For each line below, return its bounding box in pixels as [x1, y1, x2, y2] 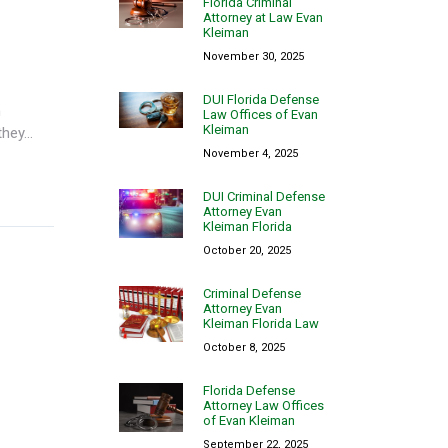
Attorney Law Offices [203, 397, 325, 413]
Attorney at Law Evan [203, 9, 324, 25]
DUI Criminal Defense [203, 188, 326, 204]
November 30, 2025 [203, 49, 305, 63]
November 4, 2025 [203, 146, 299, 160]
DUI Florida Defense [203, 91, 320, 107]
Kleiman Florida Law [203, 315, 320, 331]
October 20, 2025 [203, 243, 292, 257]
